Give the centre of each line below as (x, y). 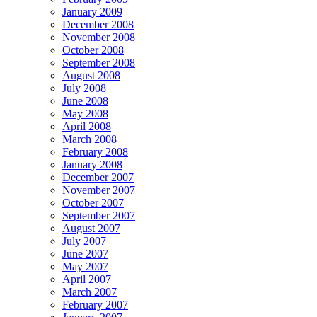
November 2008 (99, 37)
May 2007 (85, 266)
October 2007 (93, 202)
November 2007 (99, 190)
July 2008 (84, 88)
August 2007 (91, 228)
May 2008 (85, 113)
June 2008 (85, 100)
